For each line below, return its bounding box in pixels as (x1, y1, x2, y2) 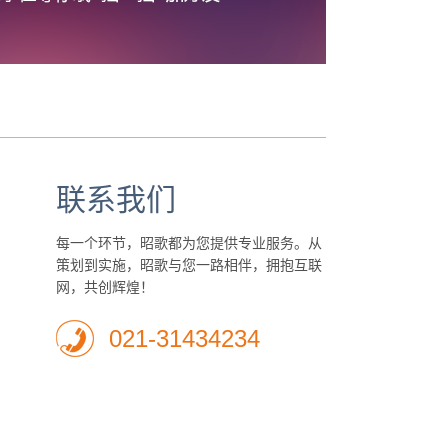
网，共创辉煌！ (56, 279, 154, 295)
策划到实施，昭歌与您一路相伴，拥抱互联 (56, 257, 322, 273)
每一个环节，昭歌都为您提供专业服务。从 (56, 235, 322, 251)
